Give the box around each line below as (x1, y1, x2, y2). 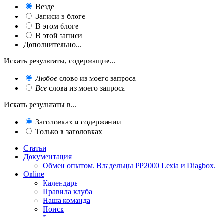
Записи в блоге (35, 12, 85, 20)
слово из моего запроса (57, 74, 136, 82)
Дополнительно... (23, 40, 81, 48)
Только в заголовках (35, 127, 102, 136)
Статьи (23, 143, 46, 152)
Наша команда (43, 196, 90, 204)
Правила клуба (43, 187, 92, 196)
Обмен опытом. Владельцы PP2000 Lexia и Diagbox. (43, 161, 216, 170)
